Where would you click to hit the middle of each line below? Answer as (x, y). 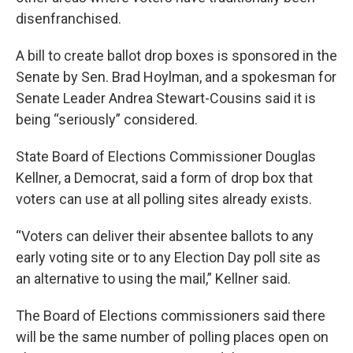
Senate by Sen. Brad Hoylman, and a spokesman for (176, 77)
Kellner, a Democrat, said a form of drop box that (164, 178)
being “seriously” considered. (108, 119)
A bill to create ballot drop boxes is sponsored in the (176, 56)
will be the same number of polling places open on (172, 337)
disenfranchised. (70, 19)
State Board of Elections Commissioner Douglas (166, 156)
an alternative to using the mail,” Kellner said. (155, 279)
